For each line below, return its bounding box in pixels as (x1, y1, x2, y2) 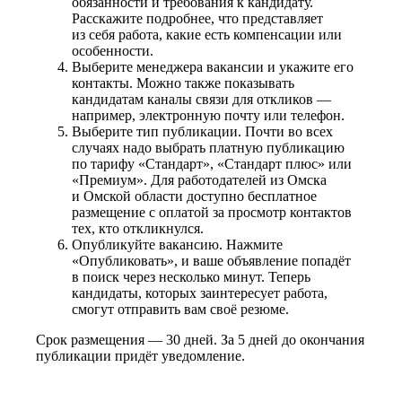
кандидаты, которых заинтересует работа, (72, 284, 328, 301)
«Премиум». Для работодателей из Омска (72, 171, 327, 188)
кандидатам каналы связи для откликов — (72, 91, 331, 107)
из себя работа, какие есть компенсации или (72, 26, 342, 42)
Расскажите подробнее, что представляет (72, 10, 323, 26)
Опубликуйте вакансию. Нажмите (72, 236, 283, 252)
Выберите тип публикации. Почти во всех (72, 123, 333, 139)
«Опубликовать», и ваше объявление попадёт (72, 252, 351, 268)
